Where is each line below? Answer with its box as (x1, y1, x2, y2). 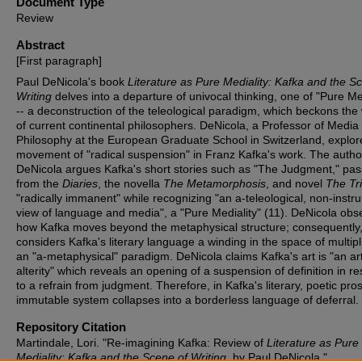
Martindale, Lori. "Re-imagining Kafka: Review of (16, 336, 267, 349)
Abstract (16, 38, 65, 52)
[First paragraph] (16, 54, 102, 67)
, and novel (266, 177, 326, 190)
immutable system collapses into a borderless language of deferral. (16, 293, 359, 306)
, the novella (98, 177, 163, 190)
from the (16, 177, 62, 190)
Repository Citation (16, 320, 126, 334)
